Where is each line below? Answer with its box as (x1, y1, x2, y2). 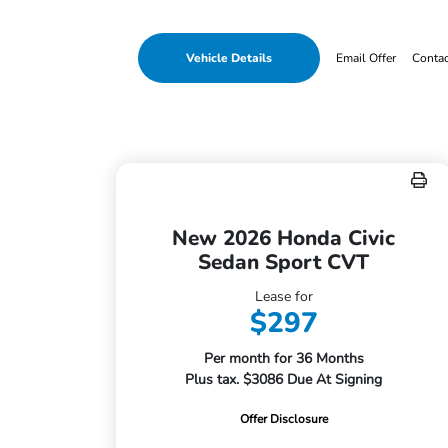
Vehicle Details (186, 50, 273, 66)
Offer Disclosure (239, 411, 328, 427)
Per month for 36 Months (203, 349, 364, 368)
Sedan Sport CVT (198, 248, 370, 276)
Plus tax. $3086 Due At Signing (185, 370, 383, 389)
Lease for (254, 287, 313, 306)
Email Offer (336, 50, 397, 66)
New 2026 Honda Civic (172, 224, 396, 252)
